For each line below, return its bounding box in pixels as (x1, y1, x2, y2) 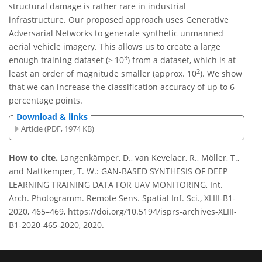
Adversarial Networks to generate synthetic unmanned (9, 27, 223, 39)
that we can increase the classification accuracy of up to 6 (9, 81, 235, 93)
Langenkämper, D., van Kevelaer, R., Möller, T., (60, 152, 239, 164)
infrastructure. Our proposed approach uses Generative (9, 14, 229, 26)
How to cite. (9, 152, 60, 164)
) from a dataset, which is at (127, 54, 236, 66)
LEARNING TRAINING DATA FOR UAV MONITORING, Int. (9, 179, 223, 191)
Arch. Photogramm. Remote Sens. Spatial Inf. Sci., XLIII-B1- (9, 192, 236, 204)
